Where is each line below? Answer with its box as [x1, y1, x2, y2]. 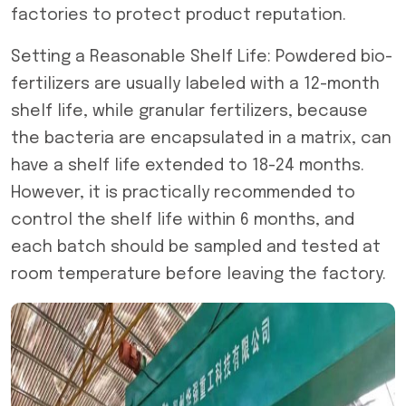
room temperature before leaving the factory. [11, 266, 386, 283]
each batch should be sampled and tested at [11, 239, 381, 256]
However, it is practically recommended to [11, 185, 355, 201]
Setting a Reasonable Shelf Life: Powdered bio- [11, 49, 392, 65]
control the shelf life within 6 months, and [11, 212, 354, 228]
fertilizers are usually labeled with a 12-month [11, 76, 380, 92]
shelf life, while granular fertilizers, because [11, 103, 368, 120]
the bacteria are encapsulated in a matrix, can [11, 130, 391, 147]
